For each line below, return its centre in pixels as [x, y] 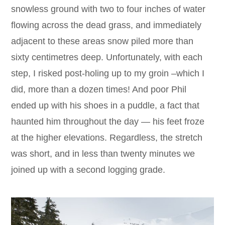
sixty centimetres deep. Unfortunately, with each [107, 58]
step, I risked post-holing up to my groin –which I [108, 74]
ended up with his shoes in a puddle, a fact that [105, 106]
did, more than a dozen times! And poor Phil [99, 90]
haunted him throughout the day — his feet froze [108, 122]
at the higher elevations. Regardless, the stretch [107, 138]
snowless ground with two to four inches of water [108, 9]
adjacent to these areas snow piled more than [102, 41]
